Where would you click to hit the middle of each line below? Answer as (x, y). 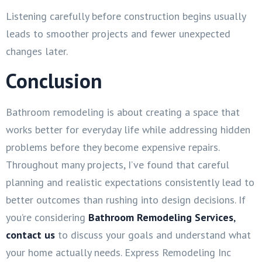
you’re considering (47, 217)
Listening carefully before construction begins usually (126, 16)
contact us (30, 235)
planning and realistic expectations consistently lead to (130, 182)
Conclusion (54, 80)
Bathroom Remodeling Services (161, 217)
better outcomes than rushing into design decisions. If (126, 199)
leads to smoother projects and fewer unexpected (118, 33)
